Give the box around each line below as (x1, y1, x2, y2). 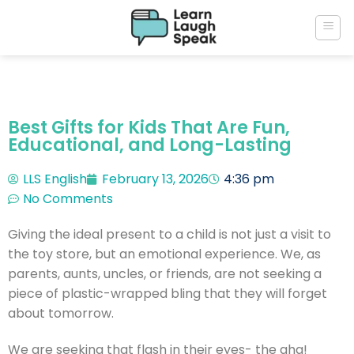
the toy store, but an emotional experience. (8, 245, 277, 263)
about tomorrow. (8, 304, 114, 322)
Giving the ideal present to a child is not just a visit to (8, 225, 331, 243)
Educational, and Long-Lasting (8, 132, 292, 157)
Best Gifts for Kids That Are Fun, (8, 115, 290, 140)
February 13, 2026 (102, 170, 209, 188)
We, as (281, 245, 321, 263)
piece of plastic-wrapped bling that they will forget (8, 284, 327, 303)
